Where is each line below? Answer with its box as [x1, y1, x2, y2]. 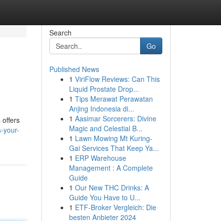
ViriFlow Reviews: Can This [74, 74, 160, 84]
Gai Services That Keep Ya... [69, 143, 159, 153]
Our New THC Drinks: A [74, 183, 149, 192]
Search [49, 28, 72, 37]
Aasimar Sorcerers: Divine [74, 113, 156, 123]
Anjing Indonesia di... [69, 104, 134, 113]
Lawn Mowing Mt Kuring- [74, 133, 152, 143]
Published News [49, 64, 99, 74]
